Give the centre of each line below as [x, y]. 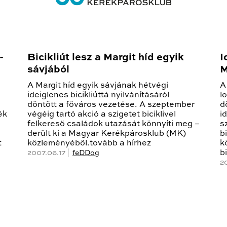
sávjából [48, 70]
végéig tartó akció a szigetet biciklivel [102, 115]
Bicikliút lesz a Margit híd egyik [106, 58]
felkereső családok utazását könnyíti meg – [113, 124]
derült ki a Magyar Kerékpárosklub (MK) [107, 134]
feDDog [86, 153]
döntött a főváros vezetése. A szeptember [111, 105]
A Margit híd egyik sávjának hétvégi [98, 86]
